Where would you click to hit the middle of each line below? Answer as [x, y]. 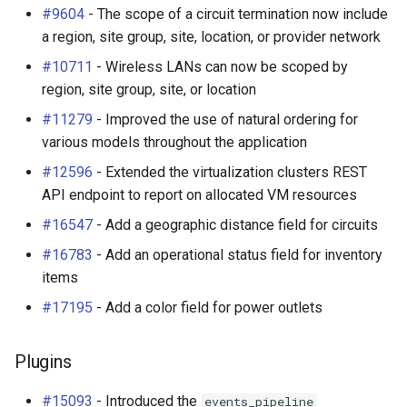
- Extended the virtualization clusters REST [230, 172]
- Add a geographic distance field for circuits [235, 225]
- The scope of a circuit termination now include [236, 14]
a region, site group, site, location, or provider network [211, 37]
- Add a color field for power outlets [208, 308]
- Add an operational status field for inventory [238, 255]
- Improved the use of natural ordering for [225, 119]
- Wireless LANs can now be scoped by [220, 67]
